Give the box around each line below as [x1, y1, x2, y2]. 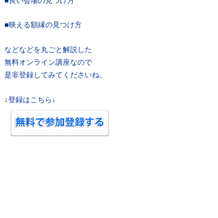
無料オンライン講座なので [4, 57, 92, 66]
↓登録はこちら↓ [4, 94, 56, 104]
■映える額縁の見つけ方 [4, 20, 82, 29]
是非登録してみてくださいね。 [4, 70, 107, 79]
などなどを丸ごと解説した [4, 44, 92, 54]
